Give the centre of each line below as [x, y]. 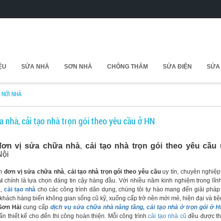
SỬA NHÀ [35, 67]
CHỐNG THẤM [128, 67]
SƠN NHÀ [78, 67]
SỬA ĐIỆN [177, 67]
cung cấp [36, 207]
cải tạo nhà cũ [167, 216]
